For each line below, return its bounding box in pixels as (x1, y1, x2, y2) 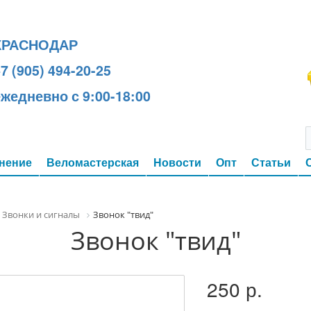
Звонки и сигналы (2, 208, 80, 221)
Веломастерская (47, 154, 139, 170)
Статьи (251, 154, 291, 170)
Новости (153, 154, 201, 170)
